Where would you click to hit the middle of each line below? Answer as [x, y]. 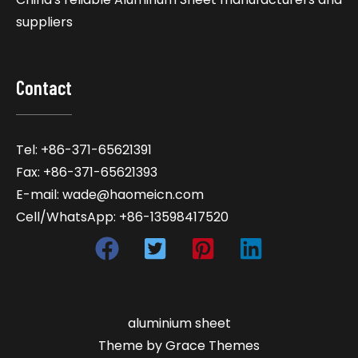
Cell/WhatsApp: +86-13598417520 [122, 217]
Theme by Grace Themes [179, 346]
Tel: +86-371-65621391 [84, 150]
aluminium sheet [179, 324]
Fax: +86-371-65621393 [87, 173]
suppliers [44, 22]
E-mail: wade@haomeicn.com [110, 195]
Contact [44, 88]
